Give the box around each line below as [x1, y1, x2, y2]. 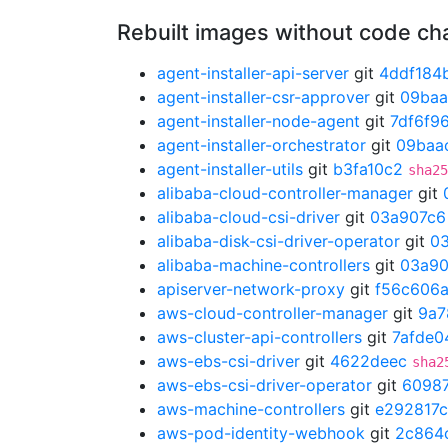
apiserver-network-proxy [157, 279, 345, 299]
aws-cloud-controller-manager [157, 303, 388, 323]
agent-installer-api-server [157, 63, 349, 83]
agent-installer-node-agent [157, 111, 360, 131]
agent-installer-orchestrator [157, 135, 366, 155]
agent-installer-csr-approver [157, 87, 370, 107]
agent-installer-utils [157, 159, 303, 179]
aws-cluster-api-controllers [157, 327, 362, 347]
